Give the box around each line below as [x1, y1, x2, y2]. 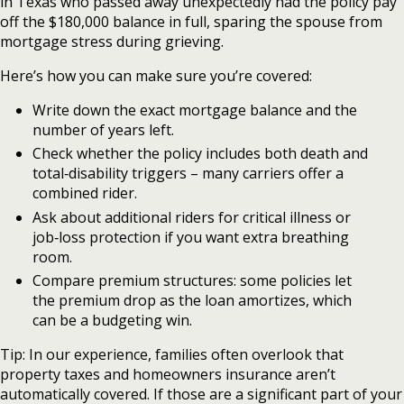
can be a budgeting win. [32, 310, 192, 331]
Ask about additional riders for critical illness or [32, 207, 351, 227]
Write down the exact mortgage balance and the [32, 100, 357, 120]
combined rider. [32, 183, 137, 204]
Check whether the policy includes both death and [32, 143, 368, 164]
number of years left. [32, 120, 174, 140]
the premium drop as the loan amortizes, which [32, 290, 352, 311]
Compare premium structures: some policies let [32, 271, 352, 291]
